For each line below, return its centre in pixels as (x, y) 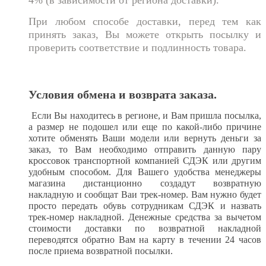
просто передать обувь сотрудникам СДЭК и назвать (145, 205)
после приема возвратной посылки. (101, 251)
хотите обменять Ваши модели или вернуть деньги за (145, 138)
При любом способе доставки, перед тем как (145, 21)
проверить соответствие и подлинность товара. (137, 47)
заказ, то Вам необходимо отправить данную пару (145, 149)
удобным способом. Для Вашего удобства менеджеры (145, 172)
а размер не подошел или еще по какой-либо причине (145, 126)
